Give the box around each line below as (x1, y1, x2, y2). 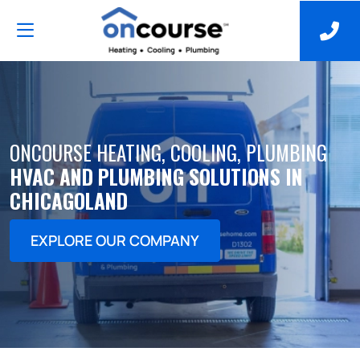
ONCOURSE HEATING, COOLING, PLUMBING (10, 137, 327, 167)
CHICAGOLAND (10, 186, 128, 215)
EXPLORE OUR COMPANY (31, 231, 199, 250)
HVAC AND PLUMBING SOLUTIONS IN (10, 162, 303, 191)
